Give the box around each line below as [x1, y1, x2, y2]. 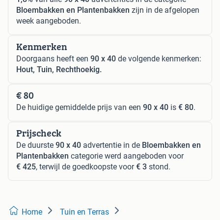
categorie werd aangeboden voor [69, 151, 184, 161]
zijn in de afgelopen [130, 5, 199, 15]
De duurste [16, 140, 55, 150]
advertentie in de [81, 140, 142, 150]
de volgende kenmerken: [116, 54, 201, 63]
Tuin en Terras [60, 207, 109, 217]
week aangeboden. [16, 16, 81, 26]
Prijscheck [16, 125, 61, 140]
